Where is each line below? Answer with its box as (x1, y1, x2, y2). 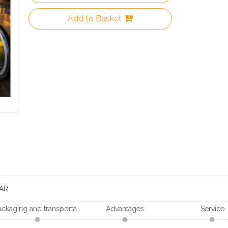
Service (200, 205, 224, 213)
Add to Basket (68, 14, 122, 24)
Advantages (106, 205, 145, 213)
